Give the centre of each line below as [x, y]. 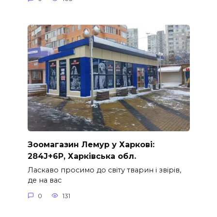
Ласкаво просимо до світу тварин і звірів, [104, 170]
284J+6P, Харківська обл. [82, 156]
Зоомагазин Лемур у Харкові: [91, 145]
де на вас [44, 180]
